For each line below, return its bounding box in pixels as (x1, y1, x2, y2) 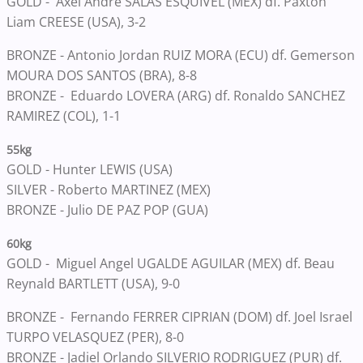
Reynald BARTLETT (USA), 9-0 (6, 275, 183, 293)
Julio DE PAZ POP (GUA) (67, 201, 211, 220)
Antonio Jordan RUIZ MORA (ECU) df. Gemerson (67, 46, 355, 65)
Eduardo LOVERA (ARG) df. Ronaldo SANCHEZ (67, 87, 345, 105)
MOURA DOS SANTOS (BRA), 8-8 (6, 66, 197, 85)
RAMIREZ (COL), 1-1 (6, 107, 124, 126)
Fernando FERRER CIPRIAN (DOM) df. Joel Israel (67, 308, 352, 327)
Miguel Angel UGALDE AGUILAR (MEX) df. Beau (53, 254, 335, 273)
